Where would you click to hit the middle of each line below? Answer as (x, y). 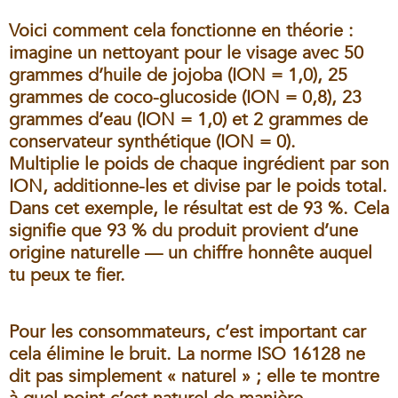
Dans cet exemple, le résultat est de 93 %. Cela (199, 208)
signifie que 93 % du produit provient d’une (183, 230)
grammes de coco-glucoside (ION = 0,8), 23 (185, 97)
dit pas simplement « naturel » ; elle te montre (194, 376)
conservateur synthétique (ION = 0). (152, 141)
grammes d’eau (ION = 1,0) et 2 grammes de (188, 119)
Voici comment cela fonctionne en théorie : (181, 30)
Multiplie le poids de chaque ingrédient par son (199, 163)
